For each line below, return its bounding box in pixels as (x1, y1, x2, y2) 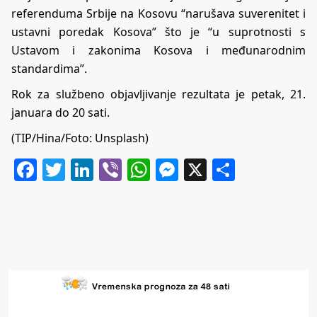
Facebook (37, 154, 138, 185)
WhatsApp (150, 154, 260, 185)
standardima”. (11, 61, 87, 77)
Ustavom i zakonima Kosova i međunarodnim (11, 42, 306, 59)
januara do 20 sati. (11, 105, 110, 121)
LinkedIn (93, 154, 186, 185)
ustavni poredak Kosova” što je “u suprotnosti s (11, 24, 306, 40)
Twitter (65, 154, 139, 185)
